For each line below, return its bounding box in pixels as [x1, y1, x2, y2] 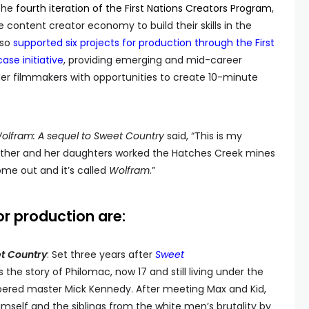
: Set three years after [47, 248, 155, 261]
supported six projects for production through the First [13, 36, 275, 50]
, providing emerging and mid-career [63, 53, 242, 67]
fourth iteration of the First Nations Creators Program [16, 1, 272, 15]
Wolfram [109, 163, 150, 177]
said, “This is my [164, 129, 242, 143]
